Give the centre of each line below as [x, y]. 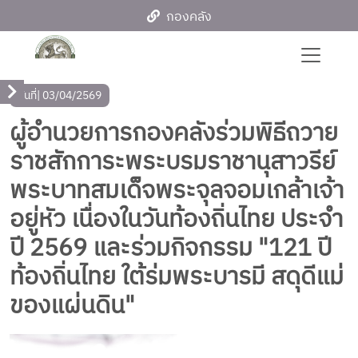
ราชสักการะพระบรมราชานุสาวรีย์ [173, 163]
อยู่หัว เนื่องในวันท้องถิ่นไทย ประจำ [176, 220]
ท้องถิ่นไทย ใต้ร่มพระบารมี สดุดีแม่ [177, 278]
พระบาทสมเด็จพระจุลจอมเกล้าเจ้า [177, 191]
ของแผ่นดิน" [72, 306]
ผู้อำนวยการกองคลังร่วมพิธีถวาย [174, 134]
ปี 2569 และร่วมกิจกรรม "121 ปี [171, 249]
